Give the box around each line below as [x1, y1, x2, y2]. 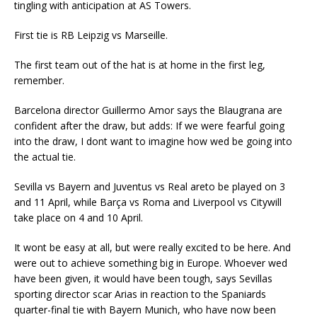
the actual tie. [14, 150, 76, 163]
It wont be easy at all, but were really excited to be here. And [14, 241, 291, 254]
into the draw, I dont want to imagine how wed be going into [14, 134, 292, 148]
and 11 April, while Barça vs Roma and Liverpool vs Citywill [14, 195, 282, 209]
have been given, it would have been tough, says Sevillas [14, 272, 272, 285]
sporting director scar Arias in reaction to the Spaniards [14, 287, 266, 301]
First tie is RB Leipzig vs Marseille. [14, 28, 168, 42]
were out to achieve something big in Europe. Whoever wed [14, 256, 287, 270]
